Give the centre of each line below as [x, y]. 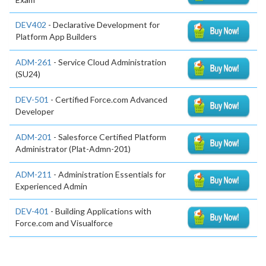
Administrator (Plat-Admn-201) [73, 148]
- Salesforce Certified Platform [109, 137]
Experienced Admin [51, 186]
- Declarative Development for [103, 25]
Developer [35, 111]
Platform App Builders [56, 37]
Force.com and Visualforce [64, 223]
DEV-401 [32, 211]
